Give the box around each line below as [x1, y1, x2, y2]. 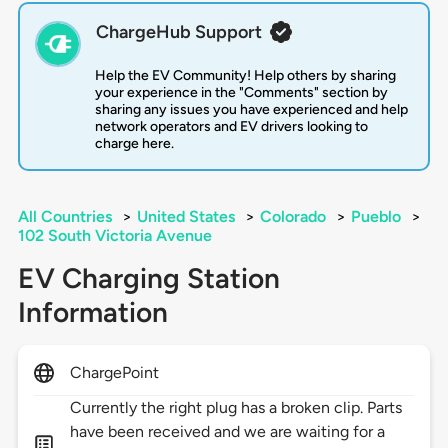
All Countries [17, 207, 112, 227]
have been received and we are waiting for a [69, 422, 386, 442]
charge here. [94, 135, 174, 153]
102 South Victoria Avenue [17, 226, 212, 246]
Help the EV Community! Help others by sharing [94, 67, 396, 85]
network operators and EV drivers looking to [94, 118, 368, 136]
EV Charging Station [17, 261, 280, 296]
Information [17, 295, 168, 330]
